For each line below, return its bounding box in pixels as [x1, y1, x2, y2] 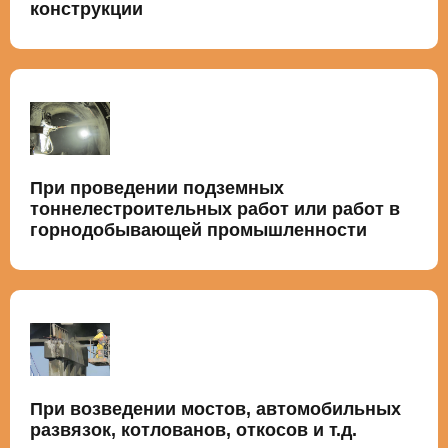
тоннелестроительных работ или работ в [30, 198, 400, 219]
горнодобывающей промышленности [30, 219, 367, 240]
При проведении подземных [30, 177, 284, 198]
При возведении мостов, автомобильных [30, 398, 401, 419]
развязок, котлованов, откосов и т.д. [30, 419, 357, 440]
